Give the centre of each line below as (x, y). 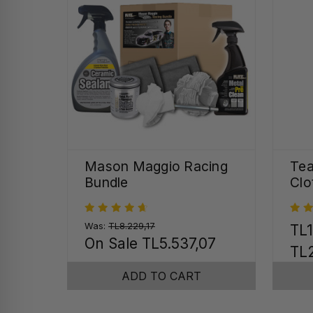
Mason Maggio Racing (156, 166)
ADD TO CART (161, 276)
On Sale (113, 244)
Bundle (107, 182)
